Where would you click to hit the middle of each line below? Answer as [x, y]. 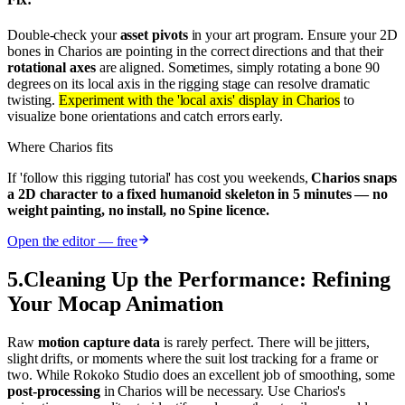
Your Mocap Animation [116, 303]
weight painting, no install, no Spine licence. [139, 210]
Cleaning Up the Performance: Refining [207, 279]
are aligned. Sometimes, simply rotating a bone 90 [237, 67]
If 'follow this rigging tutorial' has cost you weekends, [158, 177]
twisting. [33, 99]
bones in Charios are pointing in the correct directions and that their [196, 51]
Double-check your [64, 34]
